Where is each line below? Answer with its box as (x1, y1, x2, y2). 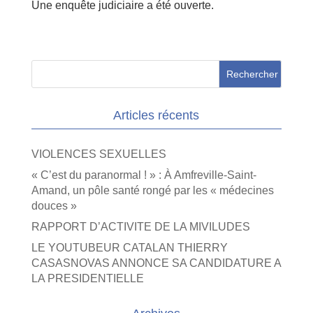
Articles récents (113, 108, 200, 122)
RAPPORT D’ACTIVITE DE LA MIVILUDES (31, 221, 250, 233)
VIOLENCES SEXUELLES (31, 148, 166, 160)
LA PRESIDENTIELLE (31, 272, 144, 284)
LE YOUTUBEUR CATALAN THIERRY (31, 242, 228, 254)
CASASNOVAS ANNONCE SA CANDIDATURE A (31, 257, 281, 269)
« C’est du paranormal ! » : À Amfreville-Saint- (31, 169, 256, 181)
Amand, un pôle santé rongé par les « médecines (31, 184, 274, 196)
